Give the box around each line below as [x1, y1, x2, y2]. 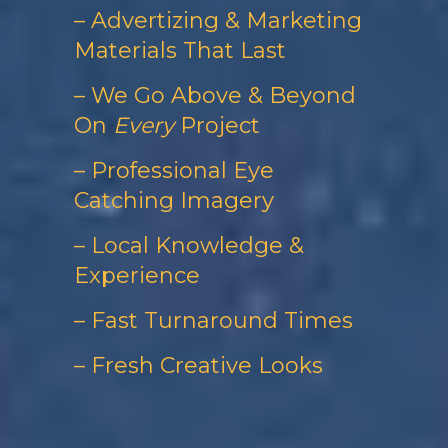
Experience [74, 262, 200, 289]
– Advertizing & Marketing [74, 7, 362, 34]
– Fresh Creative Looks [74, 352, 323, 379]
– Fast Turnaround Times [74, 307, 353, 334]
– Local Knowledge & [74, 232, 304, 259]
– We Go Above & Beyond [74, 82, 356, 109]
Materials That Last [74, 37, 286, 64]
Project [174, 112, 260, 139]
